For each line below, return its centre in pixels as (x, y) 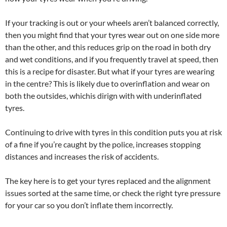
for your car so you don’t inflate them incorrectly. (89, 205)
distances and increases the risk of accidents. (82, 157)
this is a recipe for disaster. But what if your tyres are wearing (110, 71)
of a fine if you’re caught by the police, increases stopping (103, 144)
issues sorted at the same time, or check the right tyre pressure (113, 193)
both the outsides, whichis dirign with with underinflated (103, 96)
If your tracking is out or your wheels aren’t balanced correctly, (112, 23)
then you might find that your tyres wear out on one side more (112, 35)
